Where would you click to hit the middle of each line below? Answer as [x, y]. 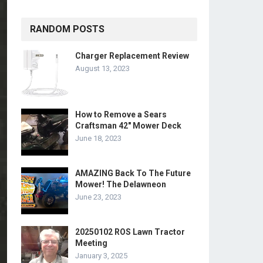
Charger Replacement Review [132, 56]
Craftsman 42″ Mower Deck [128, 126]
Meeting [91, 243]
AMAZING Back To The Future [133, 173]
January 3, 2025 [101, 256]
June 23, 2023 [98, 197]
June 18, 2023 [98, 138]
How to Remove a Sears [121, 114]
